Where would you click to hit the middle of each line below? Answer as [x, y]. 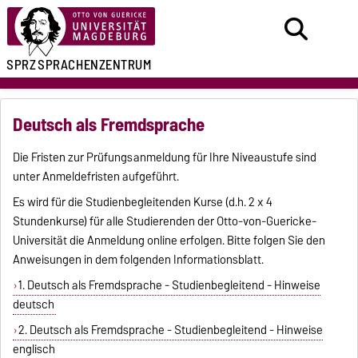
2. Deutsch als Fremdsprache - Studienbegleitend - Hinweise [170, 330]
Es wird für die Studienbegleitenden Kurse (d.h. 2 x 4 [143, 202]
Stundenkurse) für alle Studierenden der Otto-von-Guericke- [165, 221]
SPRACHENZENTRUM [95, 65]
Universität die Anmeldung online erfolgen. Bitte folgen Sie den [169, 240]
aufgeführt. [150, 176]
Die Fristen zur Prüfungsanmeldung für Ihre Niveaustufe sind [165, 157]
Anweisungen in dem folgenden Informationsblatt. [139, 259]
